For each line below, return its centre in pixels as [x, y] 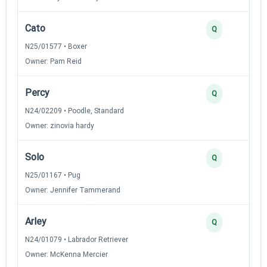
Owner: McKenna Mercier [66, 254]
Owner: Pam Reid [53, 61]
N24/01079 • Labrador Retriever [77, 239]
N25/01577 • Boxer [56, 46]
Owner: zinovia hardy [60, 125]
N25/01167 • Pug [53, 175]
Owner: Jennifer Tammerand [73, 190]
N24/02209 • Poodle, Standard [74, 111]
